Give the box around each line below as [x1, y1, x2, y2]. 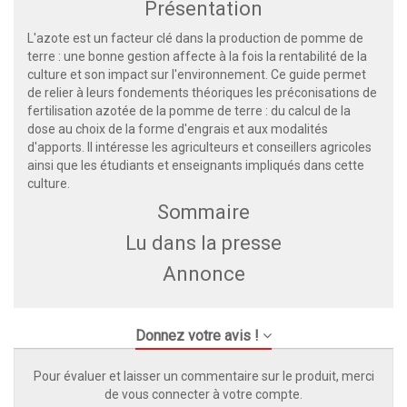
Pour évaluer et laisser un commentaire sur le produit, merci [33, 369, 374, 384]
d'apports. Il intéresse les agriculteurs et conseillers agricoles [27, 140, 372, 155]
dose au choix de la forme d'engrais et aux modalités [27, 122, 328, 137]
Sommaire [157, 201, 250, 224]
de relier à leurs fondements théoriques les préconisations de [27, 85, 377, 101]
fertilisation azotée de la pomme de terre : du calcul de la [27, 104, 351, 119]
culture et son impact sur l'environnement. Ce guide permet [27, 67, 366, 83]
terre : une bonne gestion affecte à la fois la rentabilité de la [27, 49, 367, 65]
